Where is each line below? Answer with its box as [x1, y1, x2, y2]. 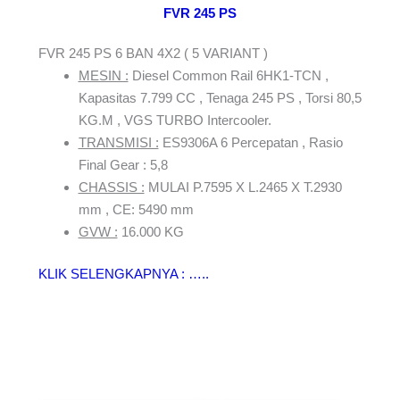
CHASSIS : [78, 179, 145, 195]
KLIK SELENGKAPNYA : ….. [37, 266, 209, 282]
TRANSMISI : [78, 134, 159, 150]
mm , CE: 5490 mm [78, 201, 194, 217]
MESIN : [78, 67, 129, 83]
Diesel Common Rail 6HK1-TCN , [128, 67, 329, 83]
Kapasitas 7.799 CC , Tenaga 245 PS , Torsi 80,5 [78, 89, 362, 105]
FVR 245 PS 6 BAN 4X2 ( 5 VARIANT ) [37, 45, 268, 61]
